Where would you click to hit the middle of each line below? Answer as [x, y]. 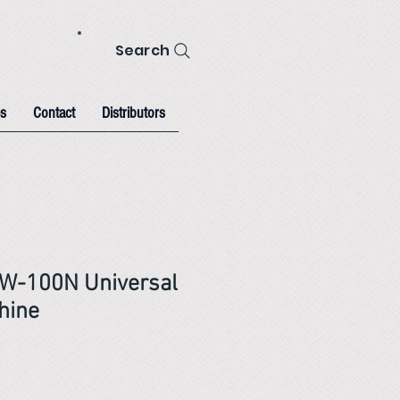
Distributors [133, 113]
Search [142, 50]
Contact [54, 113]
